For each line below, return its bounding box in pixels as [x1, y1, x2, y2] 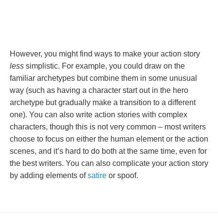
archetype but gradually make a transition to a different [10, 98, 196, 107]
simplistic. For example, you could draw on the [24, 62, 185, 70]
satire [88, 171, 109, 180]
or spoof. [109, 171, 138, 180]
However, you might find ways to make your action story [10, 50, 200, 58]
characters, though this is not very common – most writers [10, 123, 206, 131]
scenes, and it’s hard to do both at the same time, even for [10, 147, 207, 155]
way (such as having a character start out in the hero [10, 86, 188, 94]
